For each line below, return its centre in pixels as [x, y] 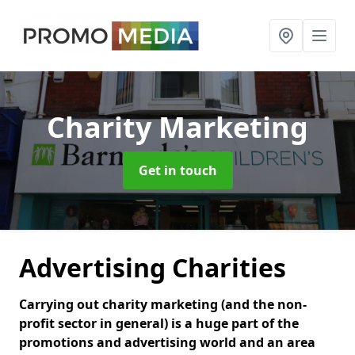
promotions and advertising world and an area [167, 342]
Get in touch [177, 170]
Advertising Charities [153, 267]
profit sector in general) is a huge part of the [159, 323]
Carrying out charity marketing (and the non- [163, 304]
